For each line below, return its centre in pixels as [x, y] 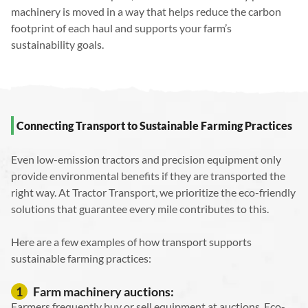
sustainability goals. [57, 45]
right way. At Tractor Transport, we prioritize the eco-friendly [153, 192]
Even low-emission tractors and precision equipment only [146, 159]
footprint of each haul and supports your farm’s [121, 28]
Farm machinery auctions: [103, 291]
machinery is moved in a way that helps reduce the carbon [146, 12]
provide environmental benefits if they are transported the [148, 176]
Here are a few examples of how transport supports [131, 242]
